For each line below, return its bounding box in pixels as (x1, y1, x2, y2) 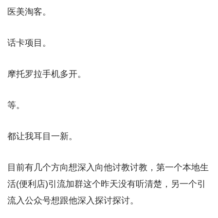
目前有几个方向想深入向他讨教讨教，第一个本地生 (7, 162, 209, 172)
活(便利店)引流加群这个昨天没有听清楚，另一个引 (7, 179, 206, 189)
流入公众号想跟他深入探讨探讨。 (7, 195, 139, 205)
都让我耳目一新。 (7, 131, 77, 141)
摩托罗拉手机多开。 (7, 69, 86, 79)
